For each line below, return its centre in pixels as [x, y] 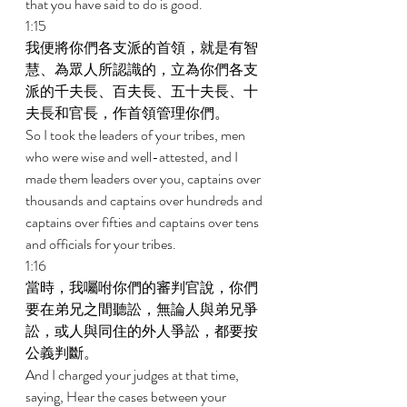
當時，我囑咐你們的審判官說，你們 [142, 288]
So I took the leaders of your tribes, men [137, 135]
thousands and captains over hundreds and [145, 200]
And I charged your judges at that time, [134, 375]
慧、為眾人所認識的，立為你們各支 [142, 69]
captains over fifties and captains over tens [144, 222]
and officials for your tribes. [102, 244]
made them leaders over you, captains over [144, 179]
